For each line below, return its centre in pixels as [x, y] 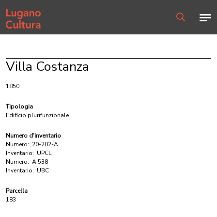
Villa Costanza [47, 67]
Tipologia [19, 107]
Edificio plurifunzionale [37, 115]
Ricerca [186, 25]
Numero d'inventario [33, 136]
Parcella [17, 191]
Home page [21, 10]
